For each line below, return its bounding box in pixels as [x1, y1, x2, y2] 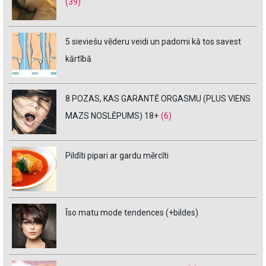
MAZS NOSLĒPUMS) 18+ [65, 111, 159, 121]
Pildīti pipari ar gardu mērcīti [65, 151, 169, 161]
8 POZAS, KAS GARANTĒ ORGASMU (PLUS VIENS [65, 94, 251, 104]
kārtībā [65, 54, 91, 64]
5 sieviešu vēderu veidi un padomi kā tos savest [65, 37, 241, 47]
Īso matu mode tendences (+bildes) [65, 208, 198, 218]
